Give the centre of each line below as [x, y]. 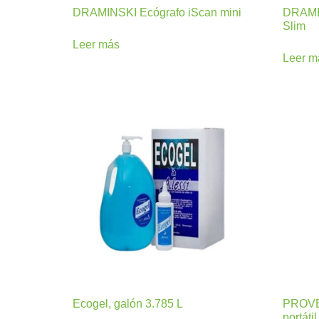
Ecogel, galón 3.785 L [128, 304]
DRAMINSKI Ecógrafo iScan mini [157, 12]
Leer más [96, 44]
